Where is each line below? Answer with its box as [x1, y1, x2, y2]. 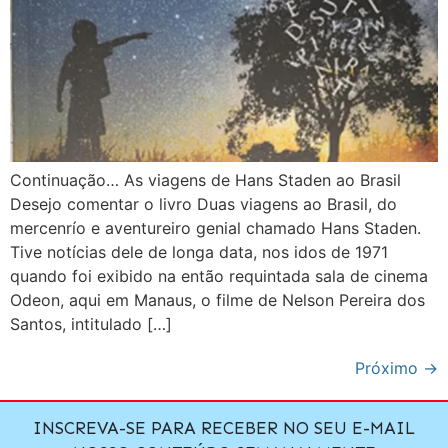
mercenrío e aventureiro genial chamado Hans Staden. [10, 218, 421, 239]
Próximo [355, 358, 423, 379]
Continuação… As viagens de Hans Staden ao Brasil [10, 170, 401, 191]
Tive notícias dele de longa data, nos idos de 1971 [10, 242, 388, 263]
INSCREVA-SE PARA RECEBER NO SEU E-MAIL [33, 417, 415, 438]
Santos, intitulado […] [10, 314, 172, 335]
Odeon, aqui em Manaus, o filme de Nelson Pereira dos [10, 290, 425, 311]
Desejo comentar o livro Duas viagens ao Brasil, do [10, 194, 397, 215]
